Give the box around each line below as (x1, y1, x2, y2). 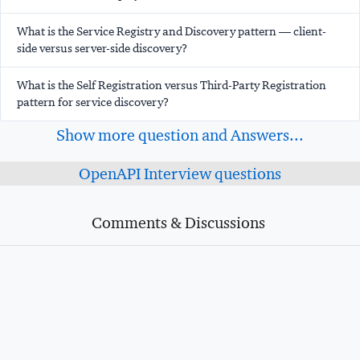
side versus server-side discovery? (17, 41, 187, 56)
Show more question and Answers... (56, 125, 304, 145)
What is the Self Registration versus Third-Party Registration (17, 78, 326, 93)
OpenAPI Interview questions (79, 164, 281, 184)
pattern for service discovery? (17, 95, 169, 110)
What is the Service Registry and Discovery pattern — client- (17, 24, 326, 39)
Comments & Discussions (91, 213, 265, 233)
